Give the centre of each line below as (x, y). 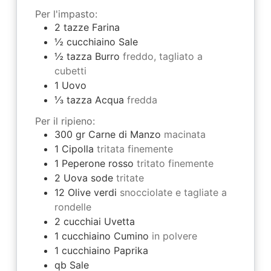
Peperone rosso (97, 164)
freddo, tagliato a (162, 57)
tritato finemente (175, 164)
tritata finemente (135, 149)
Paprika (131, 251)
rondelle (73, 207)
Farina (106, 28)
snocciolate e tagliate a (173, 193)
